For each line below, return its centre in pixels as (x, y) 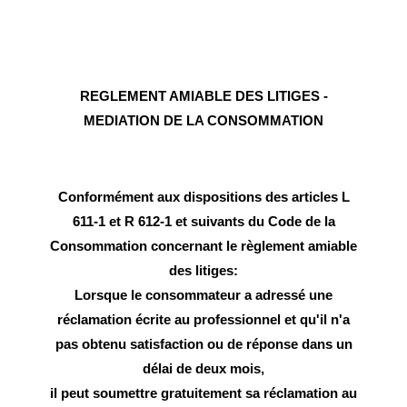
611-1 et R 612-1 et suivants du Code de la (203, 221)
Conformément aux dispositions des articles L (203, 196)
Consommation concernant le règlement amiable (203, 245)
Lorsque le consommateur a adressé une (203, 294)
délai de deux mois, (203, 368)
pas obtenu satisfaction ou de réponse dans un (203, 343)
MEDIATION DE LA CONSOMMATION (203, 120)
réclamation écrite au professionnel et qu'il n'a (203, 319)
